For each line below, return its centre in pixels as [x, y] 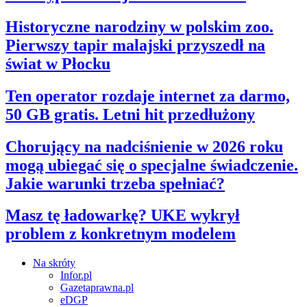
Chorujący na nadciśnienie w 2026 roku [144, 146]
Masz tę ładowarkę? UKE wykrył [123, 216]
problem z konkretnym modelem [121, 234]
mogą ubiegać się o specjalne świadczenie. [152, 165]
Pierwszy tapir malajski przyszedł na [135, 45]
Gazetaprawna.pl [97, 288]
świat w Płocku [58, 63]
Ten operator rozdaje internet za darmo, [148, 96]
